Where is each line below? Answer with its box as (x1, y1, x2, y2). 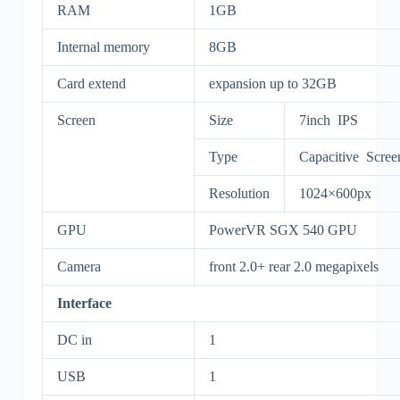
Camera (56, 259, 101, 275)
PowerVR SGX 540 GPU (208, 222, 357, 238)
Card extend (56, 76, 126, 92)
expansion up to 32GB (208, 76, 337, 92)
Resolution (208, 186, 270, 202)
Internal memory (56, 39, 150, 55)
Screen (56, 112, 96, 129)
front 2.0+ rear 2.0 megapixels (208, 259, 379, 275)
